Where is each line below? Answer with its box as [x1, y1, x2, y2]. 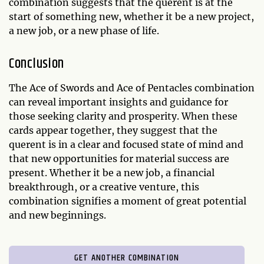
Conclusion [9, 53, 64, 75]
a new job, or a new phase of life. [9, 25, 159, 37]
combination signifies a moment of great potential [9, 195, 246, 207]
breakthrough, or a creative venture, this [9, 181, 199, 193]
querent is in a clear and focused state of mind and [9, 138, 243, 151]
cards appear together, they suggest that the [9, 124, 217, 137]
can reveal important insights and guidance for [9, 96, 228, 108]
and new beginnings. [9, 209, 106, 222]
